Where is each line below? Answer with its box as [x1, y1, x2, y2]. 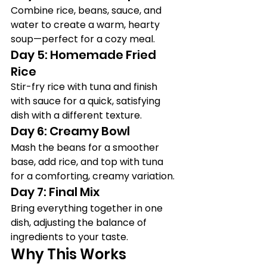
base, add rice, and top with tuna [11, 155, 166, 169]
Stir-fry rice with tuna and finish [11, 80, 160, 94]
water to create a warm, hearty [11, 18, 162, 32]
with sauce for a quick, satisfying [11, 94, 163, 108]
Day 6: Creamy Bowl [11, 123, 130, 139]
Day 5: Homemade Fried [11, 46, 159, 63]
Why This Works [11, 244, 126, 264]
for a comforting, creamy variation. [11, 169, 175, 183]
